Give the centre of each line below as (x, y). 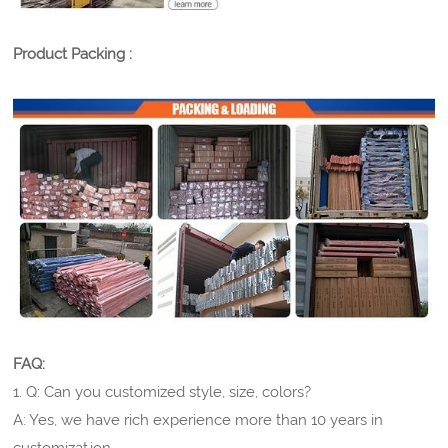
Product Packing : (73, 54)
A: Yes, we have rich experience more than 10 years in (198, 419)
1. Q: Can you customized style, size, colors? (162, 391)
